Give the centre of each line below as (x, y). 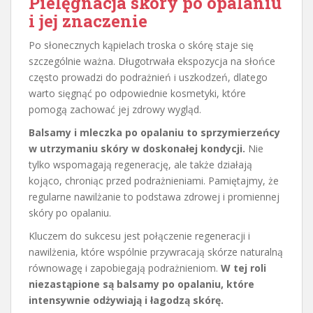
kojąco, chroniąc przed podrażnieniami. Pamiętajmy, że (154, 181)
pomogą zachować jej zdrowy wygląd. (115, 110)
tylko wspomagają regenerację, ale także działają (140, 165)
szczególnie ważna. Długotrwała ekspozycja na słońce (152, 61)
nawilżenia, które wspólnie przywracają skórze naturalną (156, 252)
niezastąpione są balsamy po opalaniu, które (141, 284)
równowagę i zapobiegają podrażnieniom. (125, 268)
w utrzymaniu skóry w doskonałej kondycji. (137, 149)
